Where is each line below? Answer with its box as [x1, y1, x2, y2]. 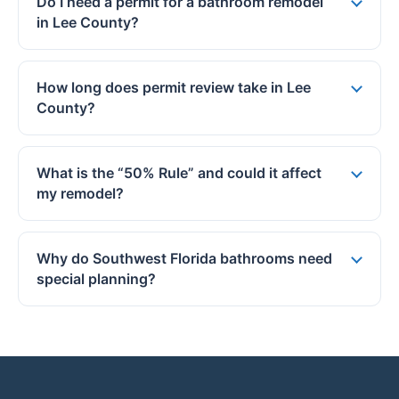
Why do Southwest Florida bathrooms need [37, 249, 332, 267]
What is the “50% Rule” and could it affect [37, 164, 322, 182]
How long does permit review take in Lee [37, 78, 311, 96]
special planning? [37, 270, 156, 288]
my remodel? [37, 184, 124, 202]
